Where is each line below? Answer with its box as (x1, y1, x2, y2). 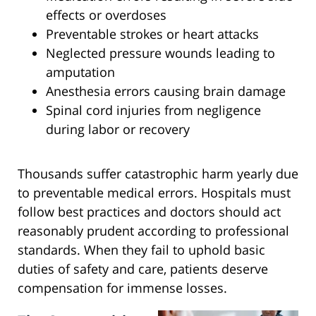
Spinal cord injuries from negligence (46, 102, 261, 119)
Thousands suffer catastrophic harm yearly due (18, 165, 298, 183)
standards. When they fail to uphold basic (18, 241, 265, 259)
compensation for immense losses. (18, 279, 227, 297)
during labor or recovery (46, 121, 190, 138)
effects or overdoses (46, 6, 166, 24)
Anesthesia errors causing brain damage (46, 83, 286, 100)
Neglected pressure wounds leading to (46, 44, 275, 62)
